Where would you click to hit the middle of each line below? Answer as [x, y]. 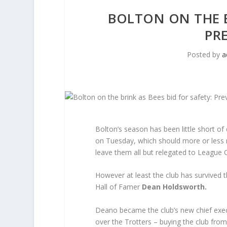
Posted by [205, 54]
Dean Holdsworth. [174, 187]
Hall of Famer [118, 187]
